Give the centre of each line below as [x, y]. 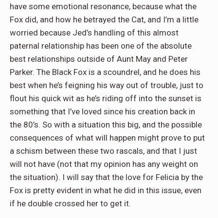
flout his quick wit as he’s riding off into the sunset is [106, 99]
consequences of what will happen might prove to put [107, 138]
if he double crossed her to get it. [70, 204]
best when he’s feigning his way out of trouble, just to [107, 85]
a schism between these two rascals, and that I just [103, 151]
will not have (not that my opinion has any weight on [104, 164]
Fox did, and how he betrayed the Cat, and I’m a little [104, 20]
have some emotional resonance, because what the [103, 7]
